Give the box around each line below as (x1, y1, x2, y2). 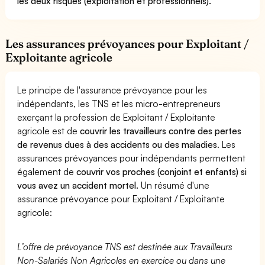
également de (17, 165, 77, 177)
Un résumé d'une (138, 179, 210, 191)
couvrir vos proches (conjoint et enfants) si (76, 165, 247, 177)
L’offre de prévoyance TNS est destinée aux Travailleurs (17, 240, 233, 253)
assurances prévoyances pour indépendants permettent (17, 151, 246, 164)
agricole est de (17, 124, 80, 137)
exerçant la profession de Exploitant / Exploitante (17, 111, 216, 123)
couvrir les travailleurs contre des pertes (80, 124, 242, 137)
